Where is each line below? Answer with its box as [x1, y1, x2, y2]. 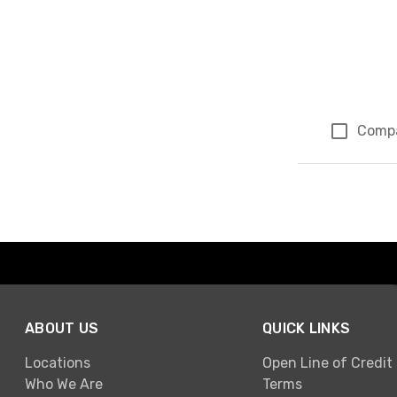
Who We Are [25, 375, 103, 393]
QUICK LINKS [262, 320, 351, 338]
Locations [25, 354, 90, 371]
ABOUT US [25, 320, 99, 338]
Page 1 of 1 [307, 165, 379, 182]
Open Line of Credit [262, 354, 393, 371]
